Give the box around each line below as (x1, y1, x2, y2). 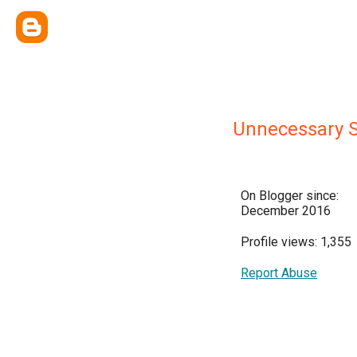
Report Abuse (241, 265, 317, 280)
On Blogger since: (241, 188, 339, 203)
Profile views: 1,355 (241, 234, 351, 249)
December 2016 (241, 203, 331, 218)
